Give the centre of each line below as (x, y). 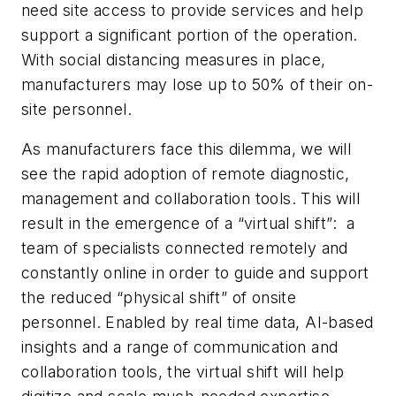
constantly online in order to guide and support (195, 273)
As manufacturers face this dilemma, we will (187, 149)
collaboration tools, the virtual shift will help (183, 372)
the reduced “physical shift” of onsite (159, 298)
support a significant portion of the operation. (190, 34)
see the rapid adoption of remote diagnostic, (186, 174)
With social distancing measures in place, (174, 59)
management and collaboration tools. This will (190, 199)
